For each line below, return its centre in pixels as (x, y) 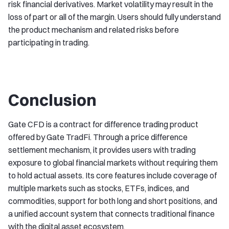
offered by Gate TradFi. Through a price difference (98, 137)
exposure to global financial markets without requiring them (113, 163)
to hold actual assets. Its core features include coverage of (112, 175)
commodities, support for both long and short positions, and (113, 201)
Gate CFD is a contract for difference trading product (103, 124)
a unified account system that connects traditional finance (111, 214)
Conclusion (52, 100)
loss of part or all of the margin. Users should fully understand (114, 17)
